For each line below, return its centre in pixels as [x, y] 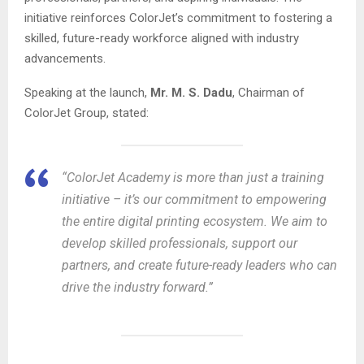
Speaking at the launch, [87, 93]
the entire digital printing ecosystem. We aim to [195, 222]
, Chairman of [269, 93]
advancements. [65, 59]
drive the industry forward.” [137, 288]
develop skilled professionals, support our [180, 244]
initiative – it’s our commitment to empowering [194, 200]
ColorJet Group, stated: [87, 113]
